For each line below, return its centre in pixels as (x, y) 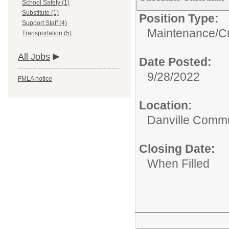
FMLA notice (35, 79)
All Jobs (34, 57)
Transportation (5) (47, 33)
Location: (166, 105)
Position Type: (179, 18)
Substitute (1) (40, 13)
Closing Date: (177, 149)
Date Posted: (175, 62)
